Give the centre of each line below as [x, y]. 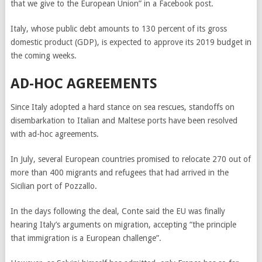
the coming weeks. [43, 56]
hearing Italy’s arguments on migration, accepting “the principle [123, 225]
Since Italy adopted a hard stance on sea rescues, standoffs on [122, 107]
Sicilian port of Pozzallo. [54, 186]
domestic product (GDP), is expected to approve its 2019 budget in [131, 42]
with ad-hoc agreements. [54, 134]
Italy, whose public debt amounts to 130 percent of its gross [118, 29]
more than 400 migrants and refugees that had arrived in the [119, 173]
